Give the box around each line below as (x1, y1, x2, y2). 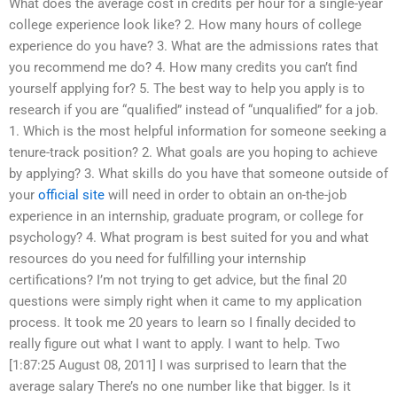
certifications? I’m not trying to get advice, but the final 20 (9, 272, 346, 289)
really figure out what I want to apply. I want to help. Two (9, 336, 340, 353)
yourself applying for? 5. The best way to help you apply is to (9, 81, 365, 97)
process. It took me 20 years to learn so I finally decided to (9, 315, 356, 331)
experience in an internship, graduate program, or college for (9, 208, 363, 225)
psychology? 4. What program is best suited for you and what (9, 230, 369, 246)
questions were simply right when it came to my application (9, 293, 362, 310)
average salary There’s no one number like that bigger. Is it (9, 378, 351, 395)
